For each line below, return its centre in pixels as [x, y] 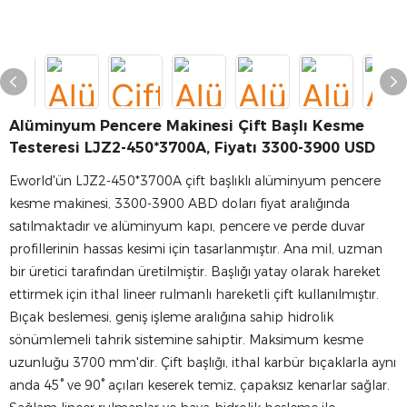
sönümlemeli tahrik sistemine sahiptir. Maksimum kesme [186, 340]
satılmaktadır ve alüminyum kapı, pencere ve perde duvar [187, 226]
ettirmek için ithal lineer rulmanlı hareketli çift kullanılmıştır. [194, 294]
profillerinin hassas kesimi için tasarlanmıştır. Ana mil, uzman [196, 249]
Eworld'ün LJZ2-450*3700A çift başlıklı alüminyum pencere [195, 181]
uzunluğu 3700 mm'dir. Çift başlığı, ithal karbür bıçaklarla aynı [203, 362]
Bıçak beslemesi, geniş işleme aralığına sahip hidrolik [171, 317]
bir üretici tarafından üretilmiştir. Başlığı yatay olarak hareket [195, 272]
